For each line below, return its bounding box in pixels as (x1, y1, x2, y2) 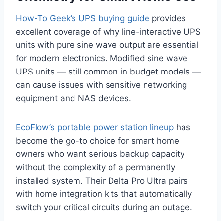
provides (149, 13, 186, 24)
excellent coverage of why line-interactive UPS (16, 27, 201, 37)
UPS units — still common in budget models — (16, 67, 201, 77)
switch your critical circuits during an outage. (16, 202, 192, 213)
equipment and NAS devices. (16, 93, 131, 104)
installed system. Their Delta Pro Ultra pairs (16, 176, 188, 186)
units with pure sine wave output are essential (16, 40, 198, 50)
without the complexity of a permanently (16, 162, 175, 173)
